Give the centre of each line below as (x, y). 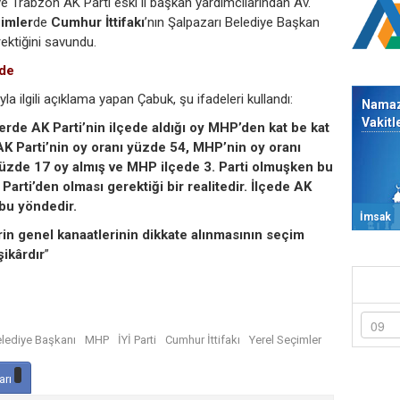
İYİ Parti (137, 339)
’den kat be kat (284, 127)
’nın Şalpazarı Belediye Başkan (232, 22)
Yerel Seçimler (285, 339)
